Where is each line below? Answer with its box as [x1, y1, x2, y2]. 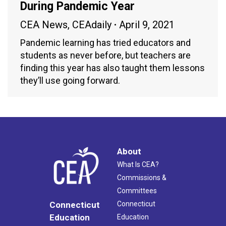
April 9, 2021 [119, 18, 175, 31]
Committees [117, 186, 157, 195]
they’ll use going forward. [20, 75, 120, 86]
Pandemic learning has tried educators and [20, 37, 191, 48]
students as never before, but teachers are [20, 49, 191, 61]
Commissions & [117, 173, 166, 182]
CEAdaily [72, 18, 111, 31]
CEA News [20, 18, 68, 31]
